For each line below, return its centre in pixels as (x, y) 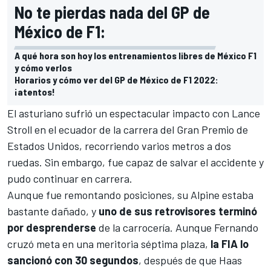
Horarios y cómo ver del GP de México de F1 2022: (116, 79)
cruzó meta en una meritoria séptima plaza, (109, 243)
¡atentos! (35, 91)
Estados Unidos (43, 145)
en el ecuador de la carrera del (104, 129)
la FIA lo (230, 243)
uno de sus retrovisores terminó (178, 211)
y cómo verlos (43, 67)
